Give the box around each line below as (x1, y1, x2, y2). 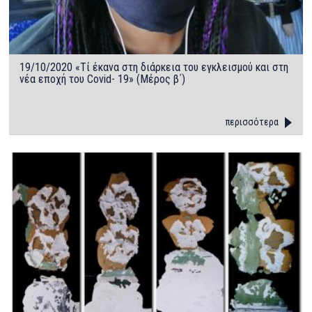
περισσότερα (225, 116, 279, 127)
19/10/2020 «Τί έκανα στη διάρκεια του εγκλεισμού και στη (19, 60, 289, 74)
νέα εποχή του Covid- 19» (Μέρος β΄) (19, 72, 186, 86)
